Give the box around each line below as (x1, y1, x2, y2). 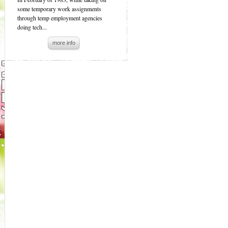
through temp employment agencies (17, 14, 102, 22)
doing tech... (17, 23, 47, 31)
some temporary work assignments (17, 5, 101, 13)
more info (52, 40, 75, 46)
